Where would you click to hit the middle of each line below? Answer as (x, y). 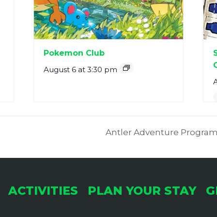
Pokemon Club (74, 53)
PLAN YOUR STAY (142, 191)
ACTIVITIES (43, 191)
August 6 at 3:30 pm (81, 70)
